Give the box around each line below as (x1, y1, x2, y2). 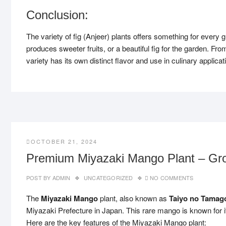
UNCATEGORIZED (84, 174, 133, 182)
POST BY (26, 174, 51, 182)
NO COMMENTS (150, 174, 194, 182)
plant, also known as (98, 193, 169, 203)
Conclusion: (26, 8, 88, 22)
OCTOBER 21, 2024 (31, 137, 97, 145)
